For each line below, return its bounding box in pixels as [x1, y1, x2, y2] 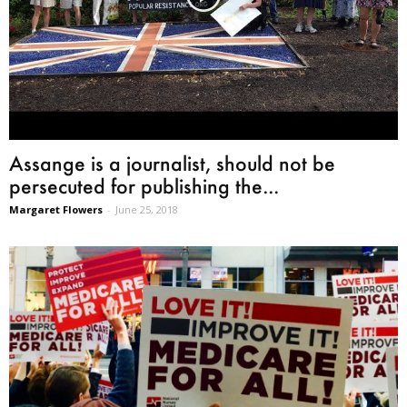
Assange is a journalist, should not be [9, 151, 335, 176]
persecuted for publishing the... [9, 174, 279, 199]
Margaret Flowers [9, 203, 103, 217]
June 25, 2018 [115, 203, 178, 217]
